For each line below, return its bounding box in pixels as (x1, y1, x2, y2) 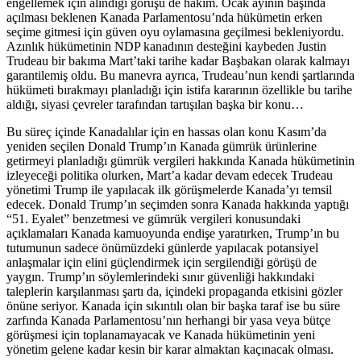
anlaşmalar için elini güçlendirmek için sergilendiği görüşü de (6, 255, 317, 269)
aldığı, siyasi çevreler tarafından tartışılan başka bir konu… (6, 97, 304, 111)
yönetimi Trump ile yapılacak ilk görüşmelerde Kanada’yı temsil (6, 182, 332, 197)
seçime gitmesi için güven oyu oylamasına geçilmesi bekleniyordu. (6, 24, 344, 39)
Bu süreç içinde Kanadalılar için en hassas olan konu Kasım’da (6, 124, 326, 139)
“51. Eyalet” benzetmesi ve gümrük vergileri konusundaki (6, 211, 301, 226)
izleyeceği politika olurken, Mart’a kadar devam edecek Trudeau (6, 168, 333, 182)
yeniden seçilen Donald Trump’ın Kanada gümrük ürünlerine (6, 139, 317, 153)
